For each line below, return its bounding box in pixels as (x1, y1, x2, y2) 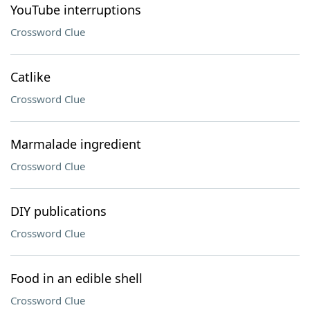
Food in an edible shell (10, 270, 143, 286)
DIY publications (10, 203, 107, 219)
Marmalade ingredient (10, 136, 141, 152)
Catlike (10, 69, 51, 85)
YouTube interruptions (10, 1, 141, 18)
